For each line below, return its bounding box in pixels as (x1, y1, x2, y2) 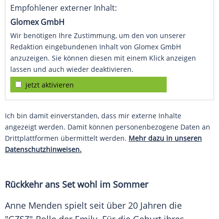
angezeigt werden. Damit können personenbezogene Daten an (5, 122, 210, 132)
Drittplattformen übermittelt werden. (5, 133, 129, 143)
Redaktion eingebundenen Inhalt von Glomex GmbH (10, 42, 181, 52)
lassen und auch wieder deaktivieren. (10, 65, 133, 74)
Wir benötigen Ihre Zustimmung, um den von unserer (10, 31, 186, 41)
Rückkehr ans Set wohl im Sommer (5, 178, 148, 191)
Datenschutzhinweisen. (5, 145, 82, 154)
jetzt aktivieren (25, 80, 74, 90)
